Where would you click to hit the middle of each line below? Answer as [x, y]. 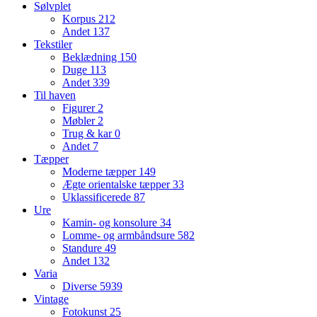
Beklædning [91, 57]
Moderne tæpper [100, 172]
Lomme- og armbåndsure [120, 236]
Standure [83, 248]
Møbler [80, 121]
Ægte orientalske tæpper [117, 185]
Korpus [80, 19]
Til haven [55, 96]
